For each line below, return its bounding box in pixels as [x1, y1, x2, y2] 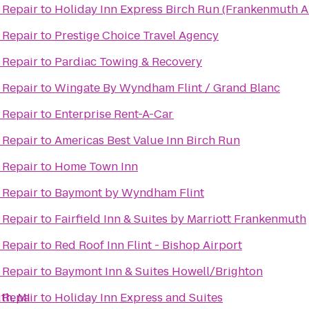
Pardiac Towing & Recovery [54, 54, 202, 70]
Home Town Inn [54, 159, 138, 175]
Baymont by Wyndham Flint [54, 185, 204, 201]
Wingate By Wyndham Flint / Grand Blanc [54, 80, 280, 96]
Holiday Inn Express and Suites [54, 290, 223, 306]
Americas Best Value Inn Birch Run [54, 132, 240, 148]
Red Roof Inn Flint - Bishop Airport [54, 237, 242, 253]
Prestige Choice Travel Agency [54, 28, 219, 43]
